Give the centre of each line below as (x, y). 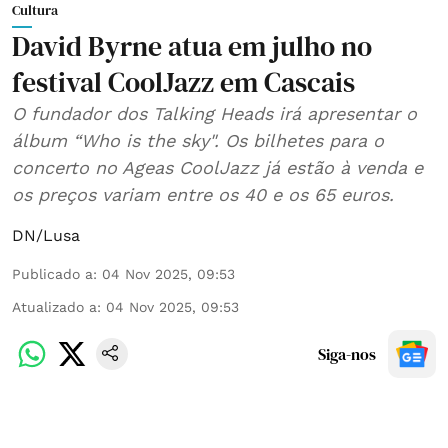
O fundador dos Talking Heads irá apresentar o (214, 113)
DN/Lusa (46, 235)
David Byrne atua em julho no (192, 45)
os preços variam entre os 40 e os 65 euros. (203, 194)
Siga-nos (347, 353)
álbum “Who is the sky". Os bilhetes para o (198, 140)
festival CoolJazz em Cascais (183, 81)
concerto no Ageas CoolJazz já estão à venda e (217, 167)
